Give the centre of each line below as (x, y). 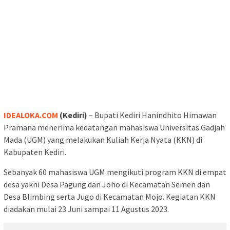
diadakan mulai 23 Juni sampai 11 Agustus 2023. (86, 209)
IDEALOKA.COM (31, 115)
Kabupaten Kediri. (35, 152)
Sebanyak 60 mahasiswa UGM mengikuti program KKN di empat (115, 172)
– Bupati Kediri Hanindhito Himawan (152, 115)
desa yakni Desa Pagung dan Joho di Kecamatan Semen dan (107, 184)
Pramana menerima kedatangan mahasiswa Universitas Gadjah (114, 127)
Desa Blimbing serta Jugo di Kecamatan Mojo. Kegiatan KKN (110, 196)
